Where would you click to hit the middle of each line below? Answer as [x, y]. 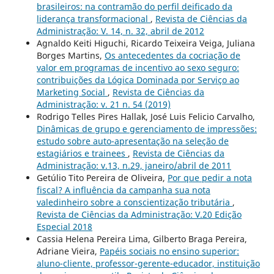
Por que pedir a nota [209, 178]
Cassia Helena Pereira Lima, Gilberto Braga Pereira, [142, 239]
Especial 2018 [64, 227]
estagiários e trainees [82, 154]
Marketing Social [72, 92]
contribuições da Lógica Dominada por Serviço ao [138, 80]
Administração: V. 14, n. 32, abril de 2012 [120, 31]
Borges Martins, [70, 56]
